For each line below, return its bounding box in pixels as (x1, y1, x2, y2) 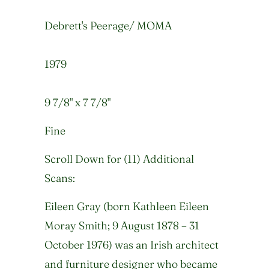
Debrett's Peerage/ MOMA (44, 19, 172, 33)
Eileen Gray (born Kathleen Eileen (44, 199, 209, 214)
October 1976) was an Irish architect (44, 238, 219, 252)
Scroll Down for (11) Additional (44, 152, 194, 166)
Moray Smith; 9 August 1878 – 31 (44, 219, 199, 233)
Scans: (44, 171, 75, 186)
